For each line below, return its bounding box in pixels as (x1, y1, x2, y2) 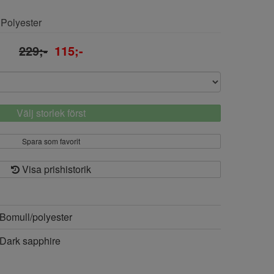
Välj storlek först (17, 106, 86, 120)
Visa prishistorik (20, 162, 91, 176)
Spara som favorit (22, 136, 80, 146)
